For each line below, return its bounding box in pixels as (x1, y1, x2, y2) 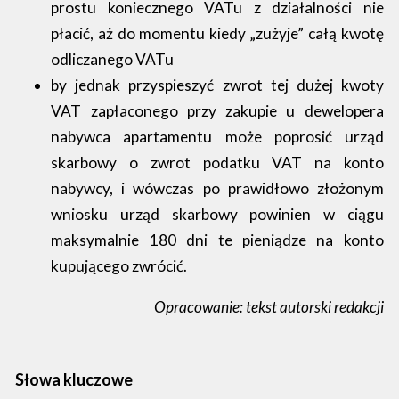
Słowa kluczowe (15, 370, 134, 390)
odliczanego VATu (51, 49, 175, 69)
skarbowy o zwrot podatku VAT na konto (51, 152, 384, 172)
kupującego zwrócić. (51, 256, 188, 275)
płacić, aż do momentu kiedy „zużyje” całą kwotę (51, 23, 384, 43)
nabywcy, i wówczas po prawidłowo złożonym (51, 178, 384, 198)
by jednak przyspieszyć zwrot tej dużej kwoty (51, 75, 384, 94)
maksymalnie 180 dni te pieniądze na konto (51, 230, 384, 249)
